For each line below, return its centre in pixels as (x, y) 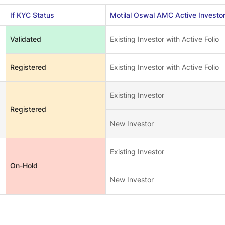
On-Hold (24, 165)
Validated (26, 39)
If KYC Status (32, 15)
